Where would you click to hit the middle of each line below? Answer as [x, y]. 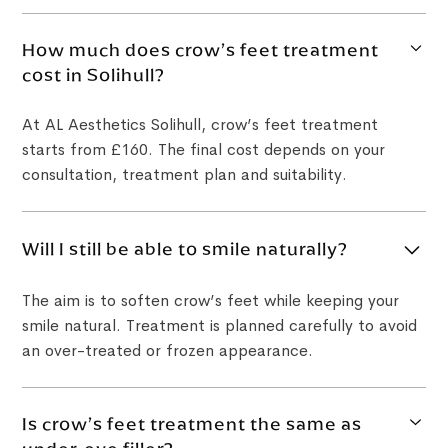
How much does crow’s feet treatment [201, 49]
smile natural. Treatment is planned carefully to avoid [220, 325]
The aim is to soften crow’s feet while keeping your [211, 300]
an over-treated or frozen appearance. [168, 350]
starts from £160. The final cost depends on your [204, 149]
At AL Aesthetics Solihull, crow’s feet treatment [200, 124]
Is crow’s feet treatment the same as [192, 423]
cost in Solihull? [94, 74]
